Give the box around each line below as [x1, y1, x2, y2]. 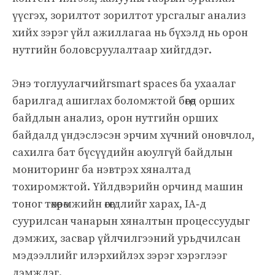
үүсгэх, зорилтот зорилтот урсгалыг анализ [12, 8, 246, 23]
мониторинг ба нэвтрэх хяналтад [12, 162, 191, 177]
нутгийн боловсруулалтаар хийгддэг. [12, 42, 212, 57]
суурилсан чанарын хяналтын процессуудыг [12, 214, 250, 228]
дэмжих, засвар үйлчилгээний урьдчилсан [12, 231, 241, 246]
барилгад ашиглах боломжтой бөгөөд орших [12, 93, 234, 108]
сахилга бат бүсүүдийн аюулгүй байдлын [12, 145, 233, 160]
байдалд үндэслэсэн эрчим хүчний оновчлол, [12, 128, 255, 142]
